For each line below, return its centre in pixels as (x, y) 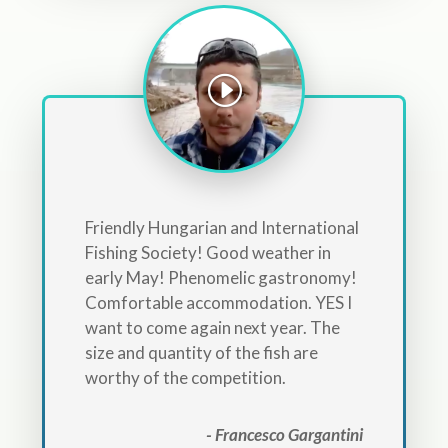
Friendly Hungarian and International (221, 227)
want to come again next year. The (212, 327)
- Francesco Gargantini (285, 434)
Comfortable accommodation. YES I (218, 302)
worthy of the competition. (185, 377)
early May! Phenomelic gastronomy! (220, 277)
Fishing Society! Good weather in (207, 252)
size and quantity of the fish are (201, 352)
